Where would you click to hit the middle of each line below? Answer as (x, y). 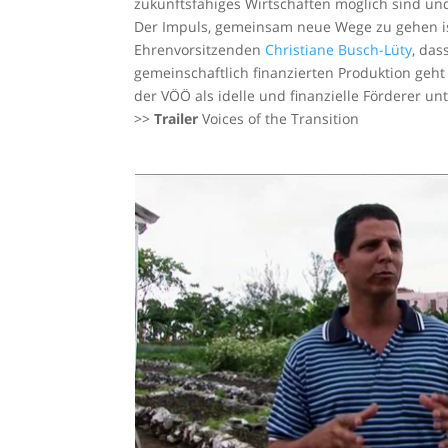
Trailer (178, 118)
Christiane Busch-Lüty (339, 49)
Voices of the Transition (281, 118)
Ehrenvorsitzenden (200, 49)
